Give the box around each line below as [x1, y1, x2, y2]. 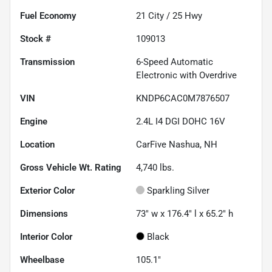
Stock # [20, 33, 51, 44]
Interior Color [20, 231, 72, 242]
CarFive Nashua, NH [136, 138, 217, 150]
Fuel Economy [20, 10, 76, 21]
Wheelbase [20, 254, 64, 265]
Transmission [20, 56, 75, 67]
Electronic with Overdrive [136, 69, 237, 81]
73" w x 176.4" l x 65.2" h [136, 208, 233, 219]
